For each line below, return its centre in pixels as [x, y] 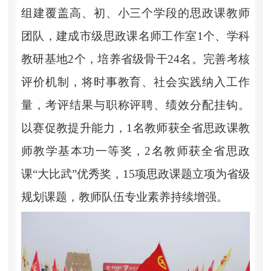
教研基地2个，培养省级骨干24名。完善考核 [135, 59]
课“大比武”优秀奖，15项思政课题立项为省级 [135, 174]
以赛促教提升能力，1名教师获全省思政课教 [135, 128]
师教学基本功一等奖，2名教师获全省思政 [135, 151]
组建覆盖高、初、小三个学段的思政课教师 [135, 13]
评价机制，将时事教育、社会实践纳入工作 [135, 82]
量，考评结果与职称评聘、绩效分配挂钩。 [135, 105]
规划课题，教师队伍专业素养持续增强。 [124, 197]
